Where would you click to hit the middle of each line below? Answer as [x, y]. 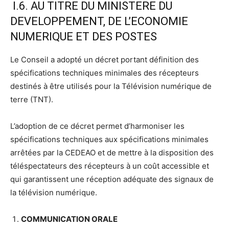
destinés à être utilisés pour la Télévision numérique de [111, 86]
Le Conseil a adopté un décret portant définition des [105, 60]
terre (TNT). [32, 100]
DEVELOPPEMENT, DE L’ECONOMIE [99, 21]
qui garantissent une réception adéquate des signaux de [112, 179]
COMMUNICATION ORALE [69, 219]
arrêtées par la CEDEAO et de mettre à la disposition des [112, 153]
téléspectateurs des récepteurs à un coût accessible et [110, 166]
